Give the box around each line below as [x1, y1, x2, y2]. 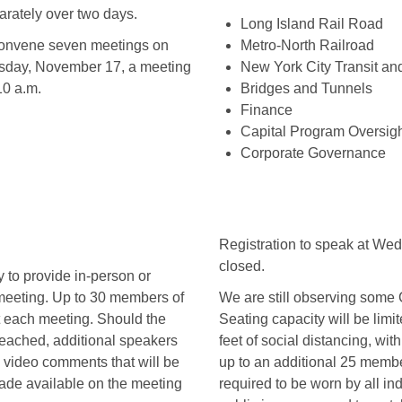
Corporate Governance [240, 145, 386, 162]
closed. [219, 258, 265, 275]
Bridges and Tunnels [240, 81, 376, 97]
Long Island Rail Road [240, 16, 383, 32]
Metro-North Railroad [240, 38, 378, 54]
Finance [240, 102, 293, 118]
